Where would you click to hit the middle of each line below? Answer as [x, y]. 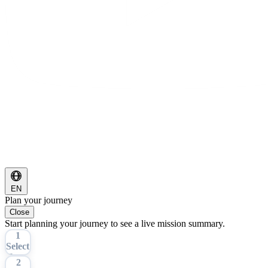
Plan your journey [39, 200]
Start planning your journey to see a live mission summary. [115, 224]
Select [18, 246]
